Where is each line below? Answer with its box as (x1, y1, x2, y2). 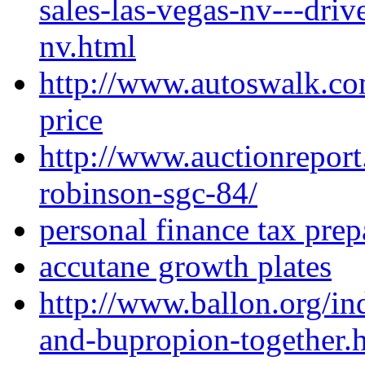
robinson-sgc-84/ (39, 175, 257, 211)
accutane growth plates (39, 248, 332, 284)
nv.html (39, 29, 136, 64)
